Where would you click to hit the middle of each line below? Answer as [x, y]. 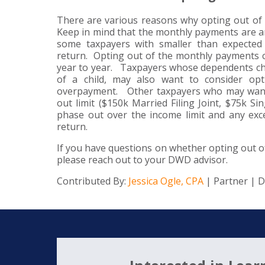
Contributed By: [93, 181]
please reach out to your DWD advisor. [142, 160]
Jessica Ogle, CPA [166, 181]
